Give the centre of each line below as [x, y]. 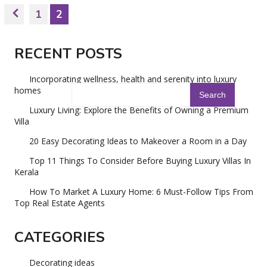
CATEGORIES [60, 237]
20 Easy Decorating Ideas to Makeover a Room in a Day [138, 141]
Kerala [27, 172]
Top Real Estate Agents [60, 203]
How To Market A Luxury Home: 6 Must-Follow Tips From [142, 192]
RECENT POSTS [69, 54]
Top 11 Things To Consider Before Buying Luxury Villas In [140, 161]
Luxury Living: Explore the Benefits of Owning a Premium [139, 110]
